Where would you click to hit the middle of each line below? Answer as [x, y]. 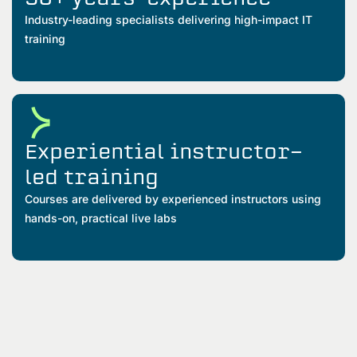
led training [92, 177]
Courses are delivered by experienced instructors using [173, 198]
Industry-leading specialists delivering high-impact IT [169, 19]
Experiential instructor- [164, 151]
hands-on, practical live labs [102, 218]
